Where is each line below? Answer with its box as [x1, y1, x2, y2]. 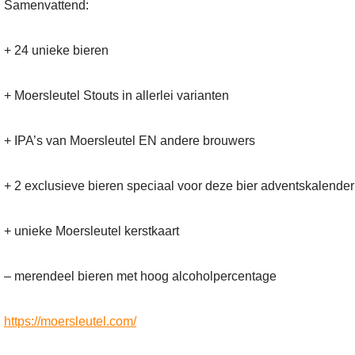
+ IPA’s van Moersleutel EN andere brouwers [4, 133, 255, 147]
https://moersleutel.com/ [4, 314, 136, 328]
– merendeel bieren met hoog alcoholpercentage [4, 269, 277, 283]
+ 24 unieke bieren [4, 43, 109, 57]
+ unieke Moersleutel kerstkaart [4, 223, 179, 238]
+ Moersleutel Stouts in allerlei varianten [4, 88, 229, 102]
